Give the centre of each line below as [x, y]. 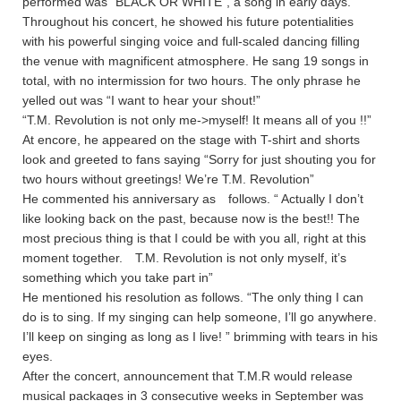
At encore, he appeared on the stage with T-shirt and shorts [191, 140]
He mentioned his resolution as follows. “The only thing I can [193, 298]
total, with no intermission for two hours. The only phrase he [192, 81]
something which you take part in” [118, 278]
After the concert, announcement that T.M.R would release [188, 376]
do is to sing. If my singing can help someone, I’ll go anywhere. [200, 317]
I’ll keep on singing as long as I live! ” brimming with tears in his [200, 337]
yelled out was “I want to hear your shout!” [141, 101]
